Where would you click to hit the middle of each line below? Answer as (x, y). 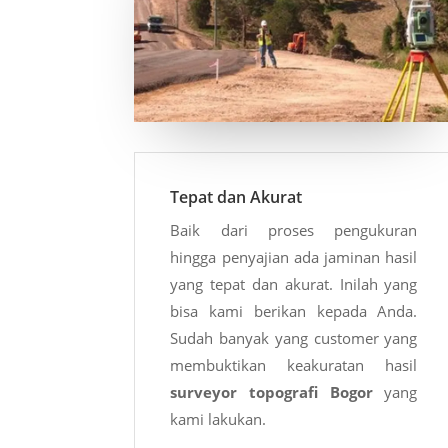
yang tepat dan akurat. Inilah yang (294, 284)
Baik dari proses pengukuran (294, 230)
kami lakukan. (218, 419)
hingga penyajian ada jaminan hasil (294, 257)
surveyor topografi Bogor (271, 392)
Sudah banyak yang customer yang (294, 338)
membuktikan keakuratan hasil (294, 365)
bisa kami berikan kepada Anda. (294, 311)
